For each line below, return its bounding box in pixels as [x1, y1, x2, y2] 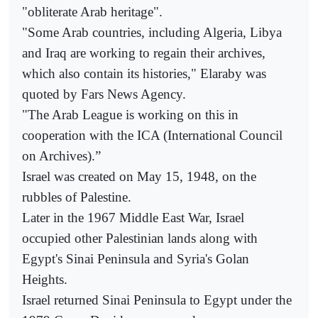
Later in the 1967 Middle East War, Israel [22, 210, 244, 226]
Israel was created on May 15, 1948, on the [22, 169, 256, 185]
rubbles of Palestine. [22, 190, 131, 205]
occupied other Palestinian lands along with [22, 231, 258, 246]
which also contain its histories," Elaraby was [22, 66, 266, 82]
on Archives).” [22, 148, 101, 164]
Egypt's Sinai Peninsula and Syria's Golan [22, 251, 249, 267]
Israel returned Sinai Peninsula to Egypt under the [22, 292, 292, 308]
